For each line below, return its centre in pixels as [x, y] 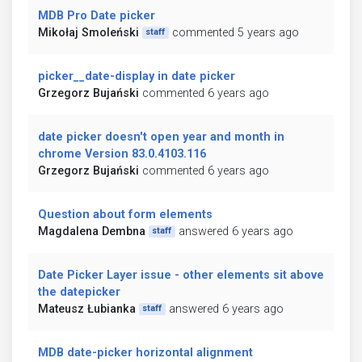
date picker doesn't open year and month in [161, 137]
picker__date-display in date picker [137, 76]
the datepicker [79, 292]
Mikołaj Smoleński [88, 32]
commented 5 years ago [235, 32]
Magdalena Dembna [92, 231]
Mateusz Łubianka [87, 309]
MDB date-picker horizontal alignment [145, 352]
